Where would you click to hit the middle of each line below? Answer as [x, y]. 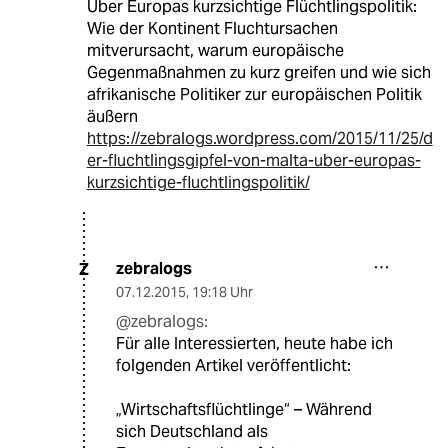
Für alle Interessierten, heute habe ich [254, 344]
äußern [112, 117]
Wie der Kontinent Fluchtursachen [212, 29]
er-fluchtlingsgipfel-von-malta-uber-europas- [253, 161]
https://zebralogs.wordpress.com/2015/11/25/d [259, 139]
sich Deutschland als [192, 432]
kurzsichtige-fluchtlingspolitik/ [198, 183]
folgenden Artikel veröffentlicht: [233, 366]
